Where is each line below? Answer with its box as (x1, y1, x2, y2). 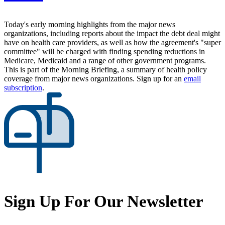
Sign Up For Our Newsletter (4, 192, 203, 210)
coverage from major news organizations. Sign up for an (4, 74, 184, 83)
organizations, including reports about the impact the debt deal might (4, 29, 220, 38)
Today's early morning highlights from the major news (4, 20, 175, 29)
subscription (4, 83, 42, 92)
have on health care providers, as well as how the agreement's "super (4, 38, 221, 47)
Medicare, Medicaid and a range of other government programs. (4, 56, 206, 65)
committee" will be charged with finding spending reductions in (4, 47, 205, 56)
